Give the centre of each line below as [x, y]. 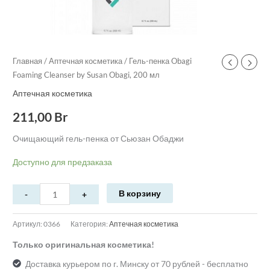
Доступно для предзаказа [63, 162]
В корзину [140, 193]
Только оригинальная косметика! [84, 245]
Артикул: [28, 224]
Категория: [90, 224]
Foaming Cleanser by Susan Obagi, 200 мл [86, 75]
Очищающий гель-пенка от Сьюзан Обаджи [99, 138]
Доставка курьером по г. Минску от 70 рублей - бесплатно [137, 263]
